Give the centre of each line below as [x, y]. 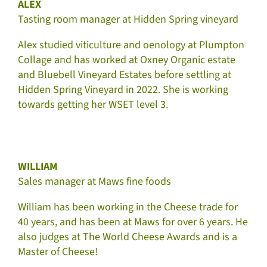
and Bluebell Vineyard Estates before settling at [125, 74]
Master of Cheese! [58, 252]
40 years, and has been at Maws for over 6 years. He [133, 222]
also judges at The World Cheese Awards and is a [128, 237]
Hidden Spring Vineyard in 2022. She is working [123, 89]
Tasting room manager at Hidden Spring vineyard [128, 19]
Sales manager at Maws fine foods [95, 181]
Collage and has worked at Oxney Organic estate [127, 60]
